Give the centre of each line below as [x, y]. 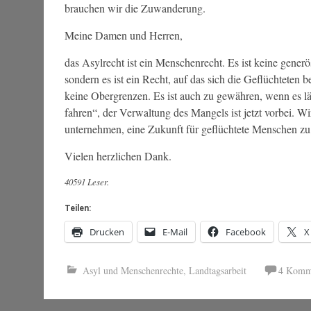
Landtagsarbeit [218, 271]
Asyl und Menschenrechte [133, 271]
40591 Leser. [87, 182]
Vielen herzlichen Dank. [118, 156]
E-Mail [175, 232]
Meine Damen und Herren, [124, 35]
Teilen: [78, 209]
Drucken [107, 232]
